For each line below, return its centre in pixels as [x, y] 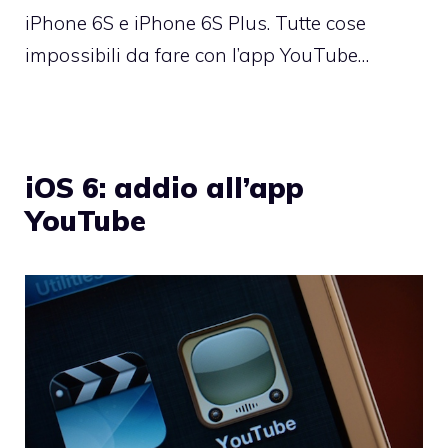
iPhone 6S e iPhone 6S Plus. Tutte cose [195, 22]
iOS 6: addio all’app [164, 187]
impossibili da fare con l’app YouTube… [197, 54]
